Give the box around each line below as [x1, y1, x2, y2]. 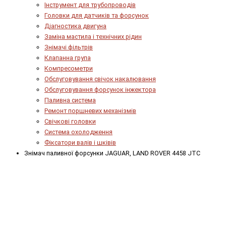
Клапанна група [44, 53, 91, 62]
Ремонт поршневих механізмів [44, 106, 136, 115]
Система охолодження [44, 128, 112, 136]
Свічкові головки [44, 117, 96, 125]
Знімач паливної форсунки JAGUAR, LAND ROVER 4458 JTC [24, 149, 200, 157]
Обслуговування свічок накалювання [44, 75, 156, 83]
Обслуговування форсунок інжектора [44, 85, 156, 93]
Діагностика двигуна [44, 22, 106, 30]
